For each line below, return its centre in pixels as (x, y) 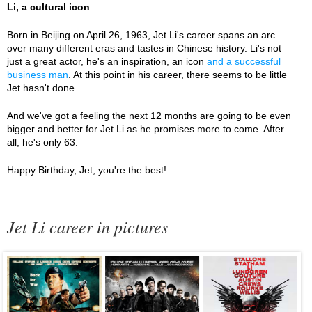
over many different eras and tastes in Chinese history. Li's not (144, 48)
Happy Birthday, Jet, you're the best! (87, 170)
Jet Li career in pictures (87, 226)
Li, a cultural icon (48, 7)
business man (38, 75)
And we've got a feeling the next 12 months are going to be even (149, 116)
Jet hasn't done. (42, 88)
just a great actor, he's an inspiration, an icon (107, 61)
